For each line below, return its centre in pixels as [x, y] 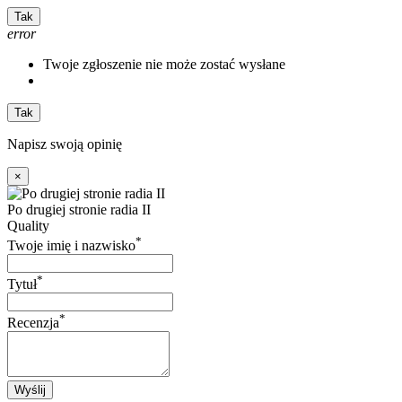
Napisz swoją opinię [65, 144]
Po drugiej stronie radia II [79, 209]
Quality [28, 225]
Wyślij [30, 390]
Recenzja [33, 323]
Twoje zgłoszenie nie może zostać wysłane [164, 64]
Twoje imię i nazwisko [71, 245]
